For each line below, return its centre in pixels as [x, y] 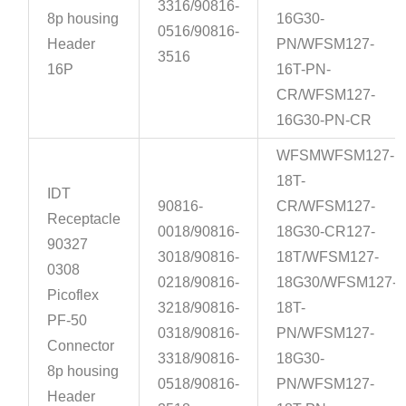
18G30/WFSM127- [337, 283]
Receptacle [84, 219]
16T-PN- [304, 70]
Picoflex [73, 295]
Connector [81, 346]
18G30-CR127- [326, 232]
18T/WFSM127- [328, 257]
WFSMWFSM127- [336, 156]
